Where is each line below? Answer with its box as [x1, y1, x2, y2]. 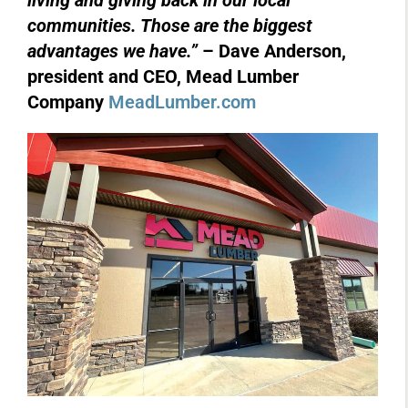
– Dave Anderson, [202, 40, 346, 62]
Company [27, 91, 108, 113]
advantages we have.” [27, 40, 202, 62]
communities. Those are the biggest [27, 15, 312, 36]
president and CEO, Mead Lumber [27, 66, 299, 87]
